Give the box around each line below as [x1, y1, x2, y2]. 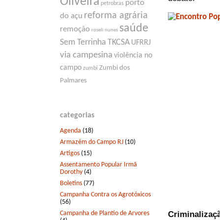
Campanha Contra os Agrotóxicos [60, 191, 151, 198]
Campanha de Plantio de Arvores [60, 209, 149, 217]
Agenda [60, 127, 81, 135]
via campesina [60, 51, 112, 60]
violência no [114, 52, 152, 60]
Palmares [60, 77, 87, 85]
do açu [60, 12, 82, 21]
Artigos [60, 149, 80, 157]
